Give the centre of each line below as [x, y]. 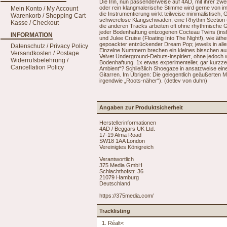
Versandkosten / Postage [45, 53]
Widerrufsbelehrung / [40, 60]
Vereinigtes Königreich [126, 147]
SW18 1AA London [122, 141]
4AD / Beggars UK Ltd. [127, 128]
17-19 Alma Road [120, 135]
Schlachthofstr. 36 [121, 171]
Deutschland [115, 183]
